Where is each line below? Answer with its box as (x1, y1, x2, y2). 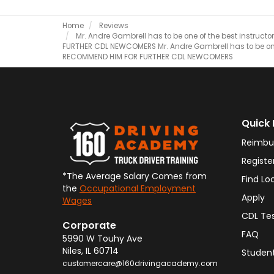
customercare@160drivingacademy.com (62, 259, 218, 268)
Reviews (99, 21, 128, 31)
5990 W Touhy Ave (62, 232, 143, 245)
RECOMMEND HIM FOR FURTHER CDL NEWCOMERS (62, 52, 233, 62)
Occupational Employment (80, 182, 196, 194)
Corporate (62, 218, 116, 232)
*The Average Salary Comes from (62, 170, 207, 182)
